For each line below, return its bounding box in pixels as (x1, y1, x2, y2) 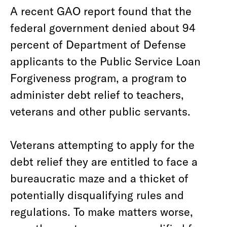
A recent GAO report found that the (10, 4, 192, 17)
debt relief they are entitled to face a (10, 155, 198, 168)
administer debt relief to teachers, (10, 88, 184, 101)
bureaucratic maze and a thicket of (10, 171, 188, 184)
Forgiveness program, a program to (10, 71, 186, 84)
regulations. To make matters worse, (10, 205, 193, 218)
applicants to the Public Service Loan (10, 54, 201, 67)
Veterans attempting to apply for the (10, 138, 195, 151)
